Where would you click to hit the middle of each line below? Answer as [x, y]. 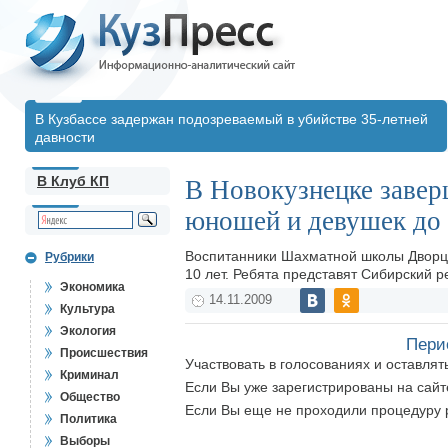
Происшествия [104, 353]
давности [65, 137]
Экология [88, 331]
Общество [90, 397]
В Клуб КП [73, 181]
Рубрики [69, 257]
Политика [88, 419]
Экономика [92, 287]
